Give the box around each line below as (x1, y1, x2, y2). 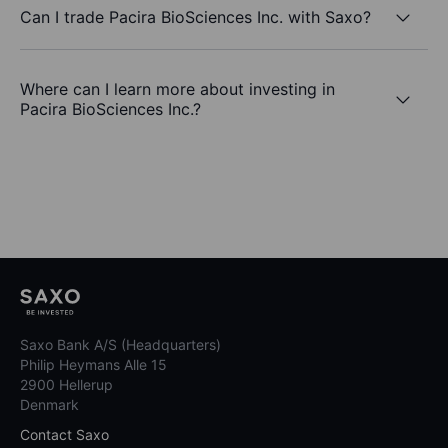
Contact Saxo (20, 426, 109, 444)
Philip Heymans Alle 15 (20, 356, 167, 374)
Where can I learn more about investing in (20, 79, 335, 100)
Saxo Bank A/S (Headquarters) (20, 336, 221, 354)
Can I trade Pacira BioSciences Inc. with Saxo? (20, 6, 371, 27)
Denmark (20, 396, 79, 414)
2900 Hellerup (20, 376, 113, 394)
